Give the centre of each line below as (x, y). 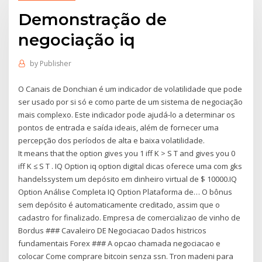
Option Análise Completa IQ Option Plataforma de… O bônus (125, 192)
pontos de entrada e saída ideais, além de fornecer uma (119, 127)
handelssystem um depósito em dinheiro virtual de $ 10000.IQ (128, 179)
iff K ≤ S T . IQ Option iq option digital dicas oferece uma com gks (130, 166)
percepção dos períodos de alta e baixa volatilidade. (112, 140)
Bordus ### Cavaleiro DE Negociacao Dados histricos (113, 230)
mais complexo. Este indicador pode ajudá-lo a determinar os (127, 114)
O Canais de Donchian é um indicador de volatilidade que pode (130, 89)
